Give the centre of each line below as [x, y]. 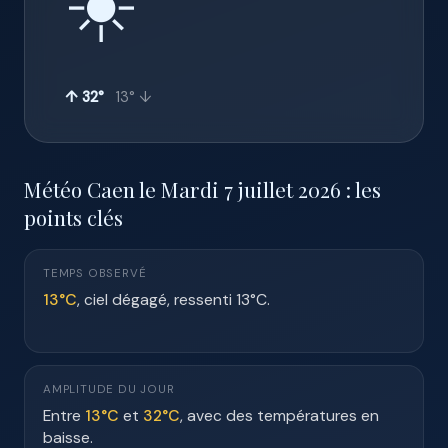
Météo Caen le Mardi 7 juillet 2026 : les [202, 189]
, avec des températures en [279, 415]
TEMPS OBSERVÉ [95, 273]
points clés [73, 217]
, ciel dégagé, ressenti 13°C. [173, 299]
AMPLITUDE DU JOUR [109, 389]
